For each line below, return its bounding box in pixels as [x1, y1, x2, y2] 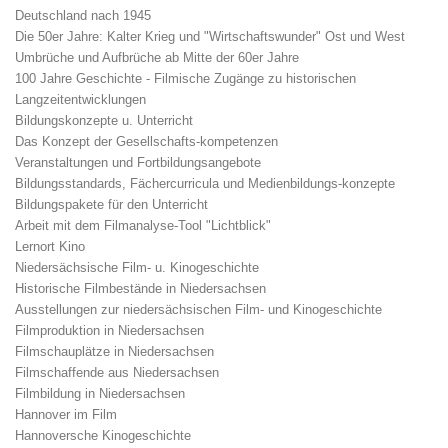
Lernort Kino [15, 239, 85, 255]
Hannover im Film [15, 407, 117, 423]
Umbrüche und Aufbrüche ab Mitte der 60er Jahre [15, 50, 299, 66]
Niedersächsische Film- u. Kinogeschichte [15, 260, 259, 276]
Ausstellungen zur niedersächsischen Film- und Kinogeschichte [15, 302, 382, 318]
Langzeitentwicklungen [15, 92, 146, 108]
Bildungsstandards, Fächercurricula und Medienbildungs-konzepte [15, 176, 395, 192]
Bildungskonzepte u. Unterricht [15, 113, 193, 129]
